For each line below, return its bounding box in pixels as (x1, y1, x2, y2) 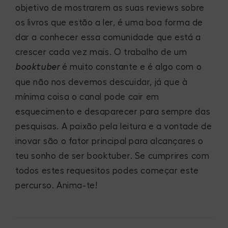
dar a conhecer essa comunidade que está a (15, 33, 201, 42)
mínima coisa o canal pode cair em (15, 92, 159, 101)
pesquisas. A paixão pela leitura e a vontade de (15, 122, 212, 131)
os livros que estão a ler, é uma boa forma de (15, 18, 204, 27)
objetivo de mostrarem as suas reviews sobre (15, 3, 205, 12)
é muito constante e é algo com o (60, 62, 202, 71)
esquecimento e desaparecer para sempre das (15, 107, 211, 116)
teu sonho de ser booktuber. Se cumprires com (15, 151, 210, 160)
